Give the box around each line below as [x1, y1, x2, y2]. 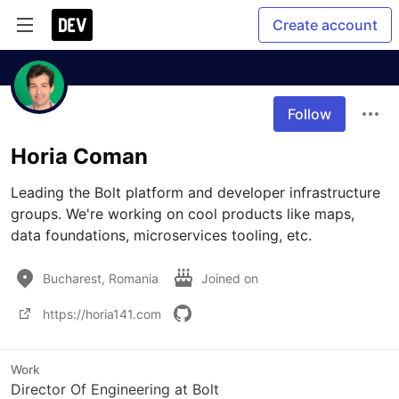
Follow [288, 105, 331, 123]
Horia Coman [11, 143, 148, 169]
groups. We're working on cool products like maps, [11, 205, 354, 223]
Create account [273, 16, 378, 34]
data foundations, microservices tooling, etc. [11, 226, 312, 244]
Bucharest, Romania [43, 270, 159, 286]
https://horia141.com [43, 305, 161, 322]
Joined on [201, 270, 262, 286]
